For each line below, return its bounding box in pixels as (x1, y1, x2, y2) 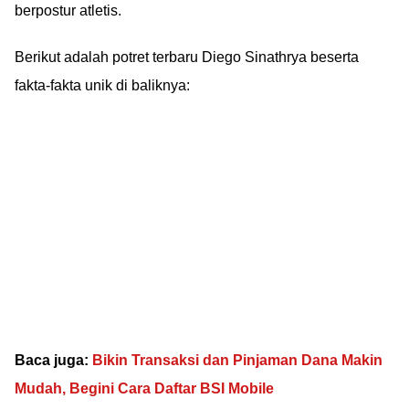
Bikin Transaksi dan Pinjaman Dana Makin (92, 352, 383, 368)
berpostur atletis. (15, 3, 121, 18)
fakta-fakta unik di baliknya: (15, 78, 190, 93)
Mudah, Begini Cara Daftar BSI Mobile (15, 381, 274, 396)
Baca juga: (15, 352, 92, 368)
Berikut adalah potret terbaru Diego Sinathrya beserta (15, 49, 359, 65)
